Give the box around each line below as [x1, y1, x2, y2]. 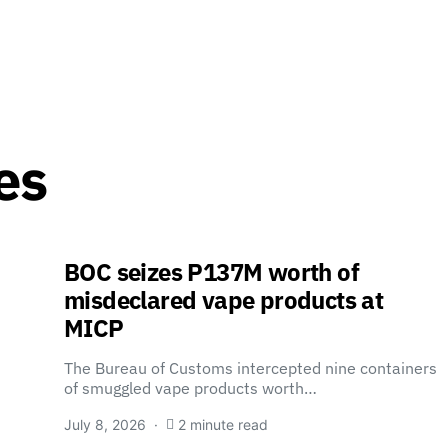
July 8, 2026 [64, 416, 146, 433]
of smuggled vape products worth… [64, 378, 317, 398]
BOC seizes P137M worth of [64, 256, 359, 288]
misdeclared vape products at [64, 284, 384, 316]
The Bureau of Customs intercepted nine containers [64, 358, 437, 378]
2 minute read [178, 416, 268, 433]
